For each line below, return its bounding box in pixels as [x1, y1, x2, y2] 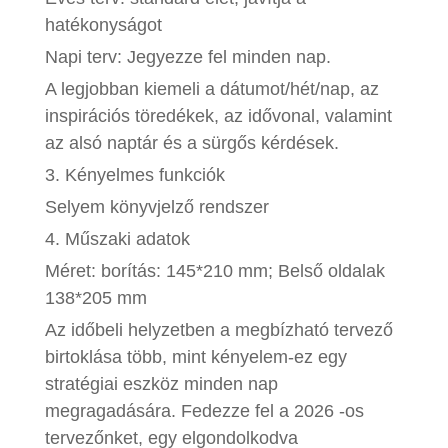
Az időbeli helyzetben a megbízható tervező [44, 319, 393, 340]
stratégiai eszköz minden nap [44, 373, 278, 394]
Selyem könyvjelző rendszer [44, 196, 269, 217]
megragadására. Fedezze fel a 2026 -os [44, 400, 364, 421]
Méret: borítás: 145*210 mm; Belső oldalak [44, 260, 385, 281]
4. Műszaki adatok [44, 228, 190, 249]
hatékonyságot [44, 14, 162, 35]
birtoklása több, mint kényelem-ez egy [44, 346, 347, 367]
